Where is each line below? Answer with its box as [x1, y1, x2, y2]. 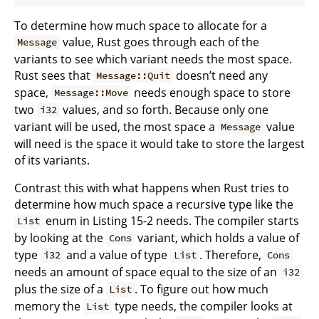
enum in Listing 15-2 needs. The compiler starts [43, 212, 300, 229]
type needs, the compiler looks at [112, 298, 293, 314]
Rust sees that [14, 67, 93, 83]
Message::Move [54, 86, 129, 100]
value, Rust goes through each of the [60, 33, 260, 50]
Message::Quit [96, 69, 171, 83]
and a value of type [63, 246, 171, 263]
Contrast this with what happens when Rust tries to [14, 179, 289, 196]
